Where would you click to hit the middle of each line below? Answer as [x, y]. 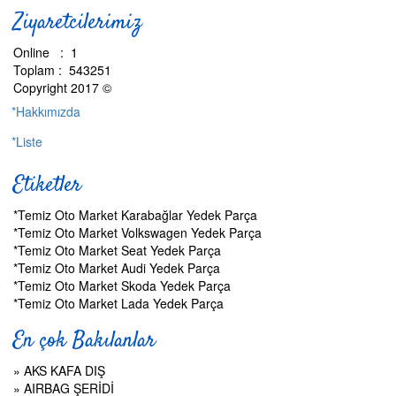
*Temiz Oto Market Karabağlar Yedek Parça [135, 215]
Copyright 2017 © [62, 88]
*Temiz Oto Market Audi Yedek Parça [117, 268]
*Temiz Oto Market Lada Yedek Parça [118, 303]
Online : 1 [46, 52]
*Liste [27, 141]
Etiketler [47, 186]
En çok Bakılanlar [84, 341]
